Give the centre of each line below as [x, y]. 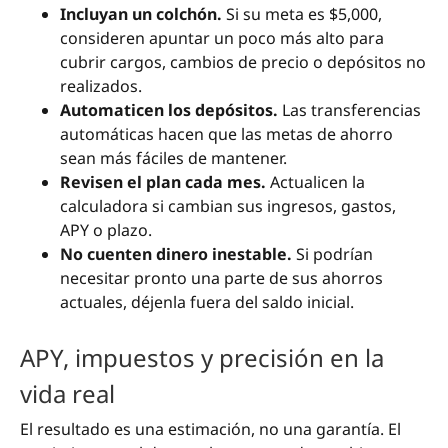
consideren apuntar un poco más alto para [222, 37]
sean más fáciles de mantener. [173, 157]
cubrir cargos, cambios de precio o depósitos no [243, 61]
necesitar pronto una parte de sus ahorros [221, 277]
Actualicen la [315, 181]
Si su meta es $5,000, [302, 13]
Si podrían [332, 253]
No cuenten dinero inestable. [176, 253]
